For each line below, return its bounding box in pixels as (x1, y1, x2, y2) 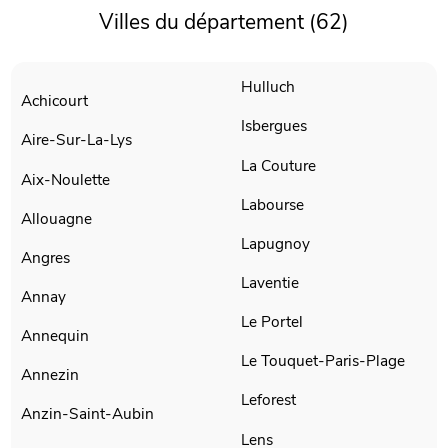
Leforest (241, 389, 296, 411)
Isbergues (241, 115, 307, 137)
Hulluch (241, 76, 295, 98)
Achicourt (21, 90, 89, 112)
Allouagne (21, 207, 93, 229)
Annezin (21, 364, 80, 386)
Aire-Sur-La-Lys (21, 129, 133, 151)
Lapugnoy (241, 232, 310, 254)
